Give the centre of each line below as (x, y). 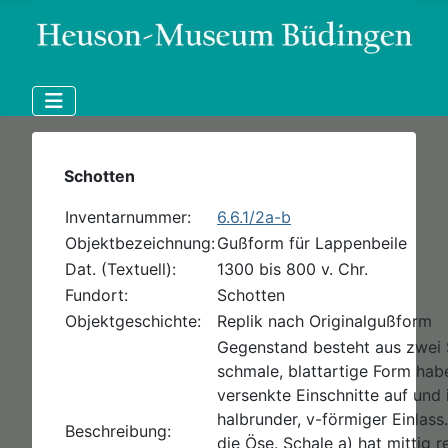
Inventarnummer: (128, 216)
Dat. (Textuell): (120, 268)
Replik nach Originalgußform (324, 320)
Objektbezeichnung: (140, 242)
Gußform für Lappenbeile (312, 242)
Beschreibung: (118, 430)
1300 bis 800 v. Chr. (292, 268)
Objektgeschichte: (133, 320)
